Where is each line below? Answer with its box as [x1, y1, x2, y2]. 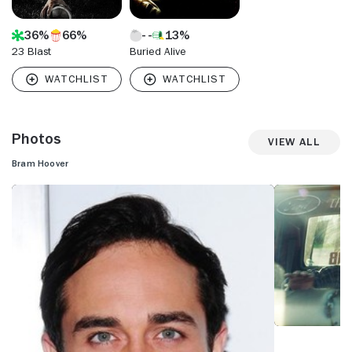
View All [268, 136, 321, 148]
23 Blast [12, 45, 51, 57]
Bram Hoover [12, 158, 69, 168]
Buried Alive [130, 45, 186, 57]
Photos [12, 130, 61, 146]
